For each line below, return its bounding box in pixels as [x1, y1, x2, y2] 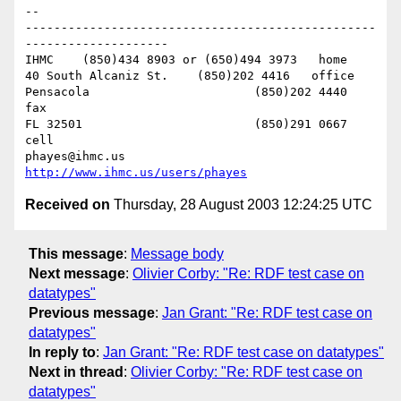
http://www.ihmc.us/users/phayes [25, 166, 247, 180]
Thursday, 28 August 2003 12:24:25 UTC [110, 197, 372, 213]
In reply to [29, 344, 96, 360]
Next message [29, 265, 125, 281]
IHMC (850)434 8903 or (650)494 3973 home [25, 53, 54, 67]
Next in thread [29, 363, 124, 380]
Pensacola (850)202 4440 [25, 85, 90, 99]
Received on [25, 197, 110, 213]
